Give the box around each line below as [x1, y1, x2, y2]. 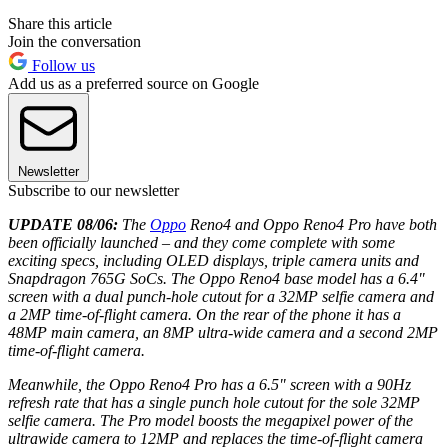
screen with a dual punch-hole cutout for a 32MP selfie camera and [8, 288, 434, 306]
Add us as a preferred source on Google [8, 75, 259, 93]
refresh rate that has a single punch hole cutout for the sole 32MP [8, 394, 420, 412]
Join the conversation [8, 33, 141, 51]
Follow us [28, 57, 95, 75]
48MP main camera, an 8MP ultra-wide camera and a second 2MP [8, 324, 438, 342]
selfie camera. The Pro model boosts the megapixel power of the [8, 412, 413, 430]
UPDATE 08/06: [8, 216, 118, 234]
